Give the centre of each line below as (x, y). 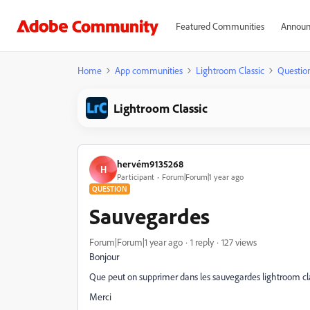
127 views (239, 242)
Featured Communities (220, 26)
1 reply (202, 242)
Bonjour (104, 256)
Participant (136, 176)
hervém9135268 (150, 163)
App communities (149, 70)
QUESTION (110, 189)
